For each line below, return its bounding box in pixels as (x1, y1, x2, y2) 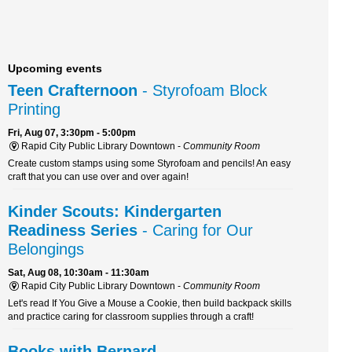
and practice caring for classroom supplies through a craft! (8, 310, 254, 322)
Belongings (8, 240, 84, 258)
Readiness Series (8, 221, 137, 239)
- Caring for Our (137, 221, 253, 239)
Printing (8, 100, 60, 118)
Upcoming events (8, 61, 102, 75)
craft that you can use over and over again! (8, 170, 189, 182)
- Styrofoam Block (137, 81, 267, 99)
